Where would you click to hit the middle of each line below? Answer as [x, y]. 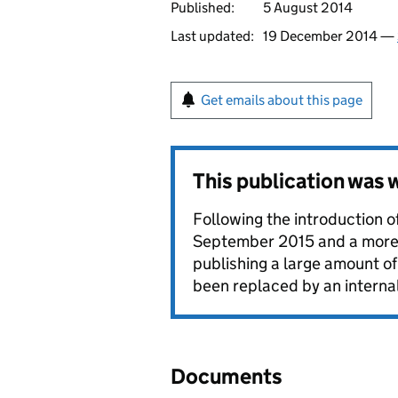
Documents [227, 376]
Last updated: [212, 36]
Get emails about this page [282, 100]
